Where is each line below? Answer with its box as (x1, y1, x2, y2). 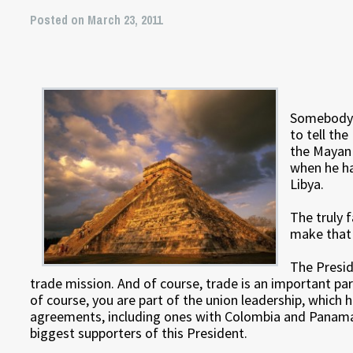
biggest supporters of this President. (30, 324, 248, 342)
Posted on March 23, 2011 (30, 11, 163, 28)
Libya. (290, 175, 325, 193)
